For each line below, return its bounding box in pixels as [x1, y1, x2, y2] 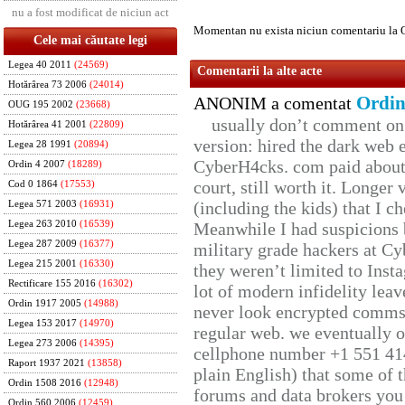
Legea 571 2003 [8, 199, 77, 209]
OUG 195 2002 [8, 99, 73, 109]
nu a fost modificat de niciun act [12, 5, 169, 19]
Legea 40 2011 [8, 60, 71, 70]
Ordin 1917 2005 [8, 298, 81, 308]
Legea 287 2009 [8, 239, 77, 249]
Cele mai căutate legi [33, 33, 147, 47]
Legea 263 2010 [8, 219, 77, 229]
